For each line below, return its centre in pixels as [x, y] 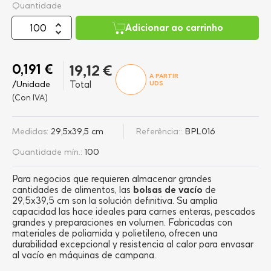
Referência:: [159, 131]
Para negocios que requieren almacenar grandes [112, 179]
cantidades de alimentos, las [73, 190]
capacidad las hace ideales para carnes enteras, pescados [134, 212]
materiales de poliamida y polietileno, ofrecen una [115, 233]
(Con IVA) [30, 97]
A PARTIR [164, 76]
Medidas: [30, 131]
